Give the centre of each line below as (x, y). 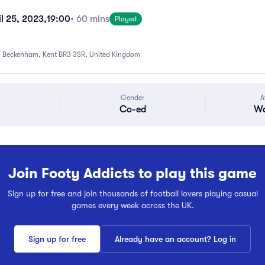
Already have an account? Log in (175, 239)
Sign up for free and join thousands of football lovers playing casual (132, 193)
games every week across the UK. (132, 205)
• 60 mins (90, 19)
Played (126, 19)
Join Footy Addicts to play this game (132, 173)
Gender (133, 98)
